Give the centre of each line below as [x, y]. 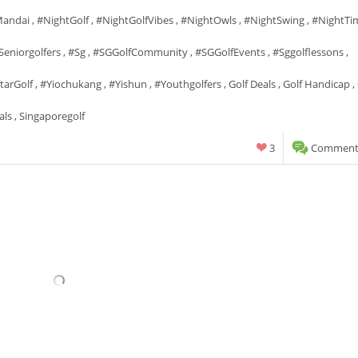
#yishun [128, 84]
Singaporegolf [52, 116]
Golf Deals [252, 84]
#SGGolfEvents [230, 52]
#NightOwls [209, 20]
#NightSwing [274, 20]
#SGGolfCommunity [140, 52]
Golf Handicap [316, 84]
